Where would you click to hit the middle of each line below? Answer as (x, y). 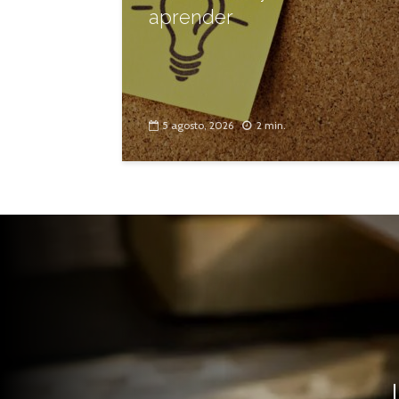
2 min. (271, 126)
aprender (191, 17)
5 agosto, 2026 (198, 126)
